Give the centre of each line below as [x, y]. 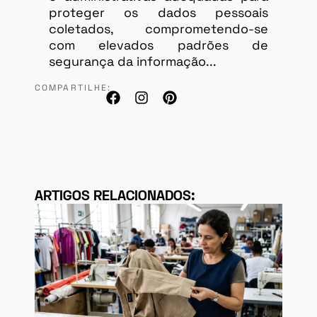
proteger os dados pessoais [158, 13]
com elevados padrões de [158, 45]
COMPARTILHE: [73, 88]
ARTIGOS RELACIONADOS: [115, 197]
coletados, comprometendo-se [158, 29]
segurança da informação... [133, 62]
